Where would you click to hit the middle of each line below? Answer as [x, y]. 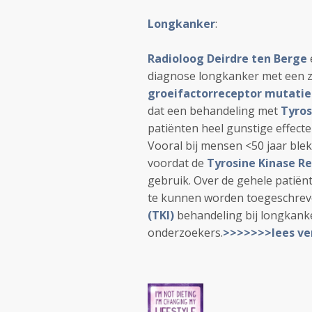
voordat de [177, 163]
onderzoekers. [185, 233]
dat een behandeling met [214, 111]
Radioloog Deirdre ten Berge [227, 58]
